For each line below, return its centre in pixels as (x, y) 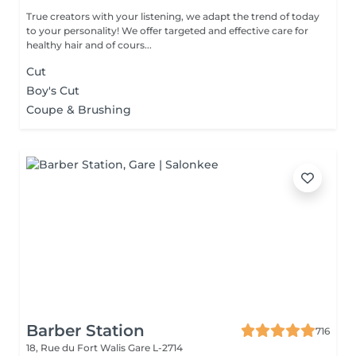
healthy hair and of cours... (89, 45)
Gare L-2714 (155, 348)
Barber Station (85, 331)
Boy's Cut (53, 91)
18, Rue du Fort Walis (77, 348)
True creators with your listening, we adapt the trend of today (173, 16)
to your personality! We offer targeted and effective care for (167, 31)
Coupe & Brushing (79, 110)
